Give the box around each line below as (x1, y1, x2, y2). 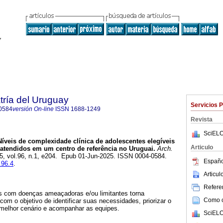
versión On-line (12, 106, 54, 112)
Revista (191, 116, 213, 123)
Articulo (191, 144, 213, 151)
